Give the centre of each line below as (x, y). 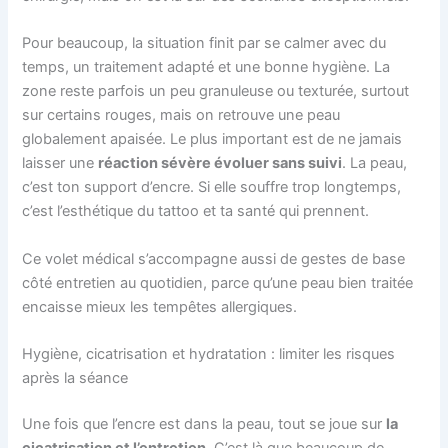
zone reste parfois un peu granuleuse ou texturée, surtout (216, 91)
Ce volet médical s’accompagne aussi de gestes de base (214, 258)
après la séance (75, 378)
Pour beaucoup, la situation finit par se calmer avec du (204, 43)
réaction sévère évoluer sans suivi (220, 163)
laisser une (60, 163)
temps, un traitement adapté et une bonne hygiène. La (206, 67)
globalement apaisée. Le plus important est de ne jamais (212, 139)
